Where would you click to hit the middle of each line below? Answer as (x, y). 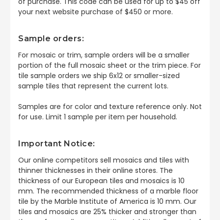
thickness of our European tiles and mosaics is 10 (101, 180)
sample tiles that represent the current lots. (94, 86)
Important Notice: (58, 143)
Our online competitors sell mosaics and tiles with (104, 160)
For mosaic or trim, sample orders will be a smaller (104, 55)
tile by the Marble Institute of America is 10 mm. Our (107, 201)
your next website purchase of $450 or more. (96, 12)
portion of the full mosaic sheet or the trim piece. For (110, 65)
